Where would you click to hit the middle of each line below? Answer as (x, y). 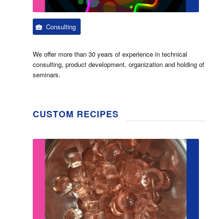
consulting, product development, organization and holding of (119, 65)
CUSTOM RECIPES (76, 114)
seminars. (47, 75)
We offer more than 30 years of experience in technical (110, 54)
